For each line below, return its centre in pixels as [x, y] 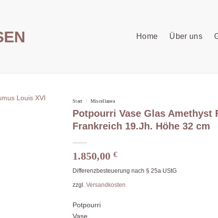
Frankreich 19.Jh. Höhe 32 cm [141, 126]
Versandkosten [106, 185]
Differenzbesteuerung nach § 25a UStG [125, 171]
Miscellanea [103, 101]
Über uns [186, 36]
